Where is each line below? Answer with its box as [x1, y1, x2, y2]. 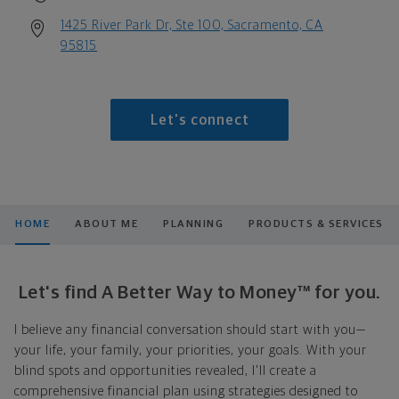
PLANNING [163, 218, 224, 230]
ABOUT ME [75, 218, 139, 230]
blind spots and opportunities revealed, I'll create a [14, 363, 317, 378]
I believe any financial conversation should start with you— [14, 322, 366, 337]
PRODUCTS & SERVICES [248, 218, 384, 230]
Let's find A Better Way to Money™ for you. [18, 282, 381, 302]
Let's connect [150, 113, 249, 128]
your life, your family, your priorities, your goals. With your [14, 343, 367, 357]
